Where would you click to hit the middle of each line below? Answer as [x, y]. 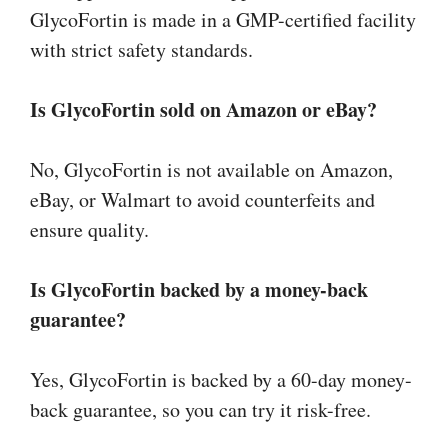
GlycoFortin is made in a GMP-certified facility [223, 19]
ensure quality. [89, 229]
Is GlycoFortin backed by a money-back [199, 289]
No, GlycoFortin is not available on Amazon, [211, 169]
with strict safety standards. [141, 49]
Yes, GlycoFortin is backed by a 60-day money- [221, 379]
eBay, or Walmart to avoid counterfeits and [202, 199]
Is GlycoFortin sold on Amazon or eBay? [203, 109]
